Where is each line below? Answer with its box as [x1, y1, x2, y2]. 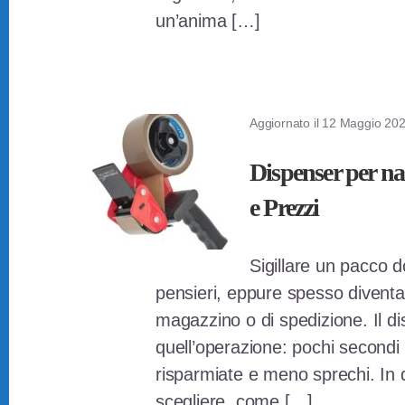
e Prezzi [250, 193, 319, 221]
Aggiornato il [250, 116, 323, 130]
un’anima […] [155, 11, 260, 31]
